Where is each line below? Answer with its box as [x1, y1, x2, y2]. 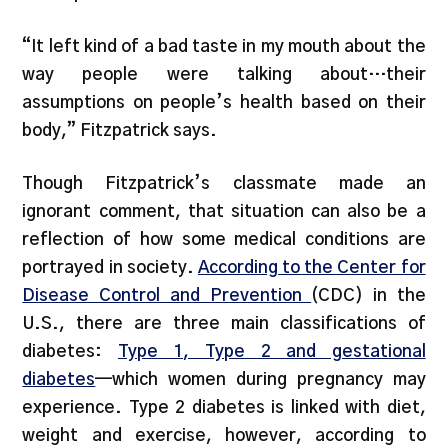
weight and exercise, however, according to [22, 427, 426, 445]
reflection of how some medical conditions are [22, 231, 426, 249]
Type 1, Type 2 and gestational [117, 343, 426, 361]
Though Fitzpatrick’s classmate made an [22, 175, 426, 193]
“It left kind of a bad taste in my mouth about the [22, 37, 426, 55]
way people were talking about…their [22, 65, 426, 83]
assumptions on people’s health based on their [22, 93, 426, 111]
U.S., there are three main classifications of [22, 315, 426, 333]
